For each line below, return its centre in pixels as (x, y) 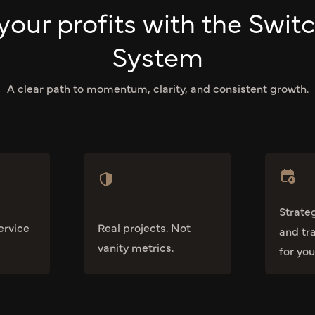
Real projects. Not (144, 227)
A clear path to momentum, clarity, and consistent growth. (157, 88)
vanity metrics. (136, 247)
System (157, 56)
